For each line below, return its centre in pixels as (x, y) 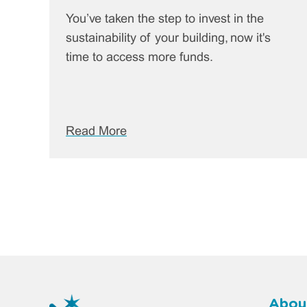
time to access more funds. (139, 58)
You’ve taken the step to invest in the (165, 19)
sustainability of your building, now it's (168, 38)
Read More (96, 132)
